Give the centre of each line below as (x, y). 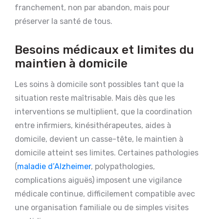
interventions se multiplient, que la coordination (103, 112)
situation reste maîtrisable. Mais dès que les (95, 98)
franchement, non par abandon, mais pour (92, 8)
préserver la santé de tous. (64, 22)
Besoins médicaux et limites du (104, 50)
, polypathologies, (123, 167)
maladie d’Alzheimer (54, 167)
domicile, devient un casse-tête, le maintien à (99, 139)
